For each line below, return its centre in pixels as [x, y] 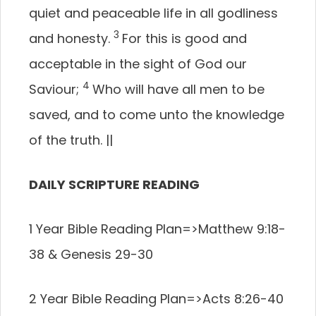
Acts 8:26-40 [243, 299]
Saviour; [56, 89]
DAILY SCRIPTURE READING [114, 184]
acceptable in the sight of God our [138, 64]
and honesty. [71, 38]
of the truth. [67, 140]
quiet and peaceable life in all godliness [153, 13]
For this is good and [184, 38]
